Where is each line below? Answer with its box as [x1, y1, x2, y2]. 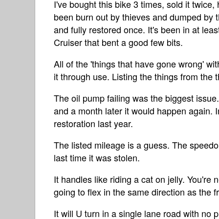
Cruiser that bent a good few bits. [54, 35, 183, 48]
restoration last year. [54, 116, 133, 130]
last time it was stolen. [54, 151, 140, 164]
